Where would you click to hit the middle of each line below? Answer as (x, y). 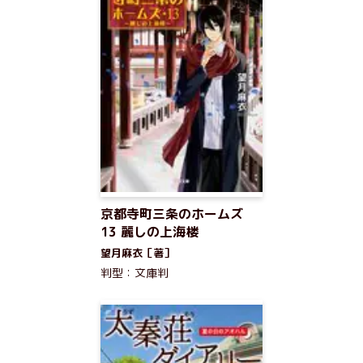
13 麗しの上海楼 (149, 232)
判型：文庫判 (135, 273)
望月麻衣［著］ (137, 253)
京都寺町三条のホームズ (172, 214)
